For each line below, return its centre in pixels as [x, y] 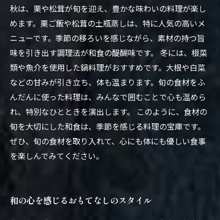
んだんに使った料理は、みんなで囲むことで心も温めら [108, 97]
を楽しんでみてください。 [57, 156]
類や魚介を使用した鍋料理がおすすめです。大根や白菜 [108, 67]
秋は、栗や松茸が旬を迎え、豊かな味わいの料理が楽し [108, 8]
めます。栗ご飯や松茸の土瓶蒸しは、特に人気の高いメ [108, 23]
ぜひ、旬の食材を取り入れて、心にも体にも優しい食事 [108, 141]
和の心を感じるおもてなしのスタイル [81, 200]
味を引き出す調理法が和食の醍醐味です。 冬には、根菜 [109, 53]
